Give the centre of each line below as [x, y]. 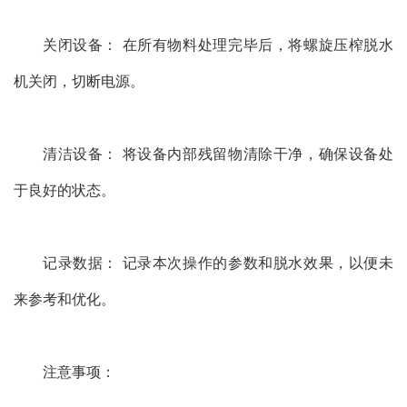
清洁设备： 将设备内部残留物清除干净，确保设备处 [218, 154]
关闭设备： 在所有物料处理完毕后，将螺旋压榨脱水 [218, 45]
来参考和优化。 [65, 299]
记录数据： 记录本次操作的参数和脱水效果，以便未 [218, 263]
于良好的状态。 [65, 190]
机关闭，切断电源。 [79, 81]
